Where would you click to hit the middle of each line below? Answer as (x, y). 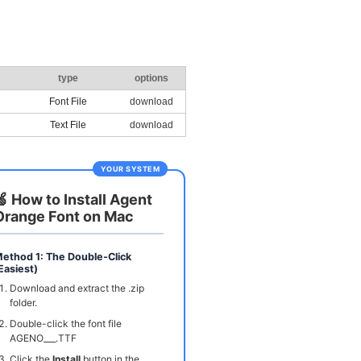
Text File (68, 125)
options (151, 79)
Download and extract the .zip (77, 288)
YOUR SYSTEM (130, 169)
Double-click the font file (66, 324)
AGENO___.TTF (43, 338)
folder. (23, 303)
